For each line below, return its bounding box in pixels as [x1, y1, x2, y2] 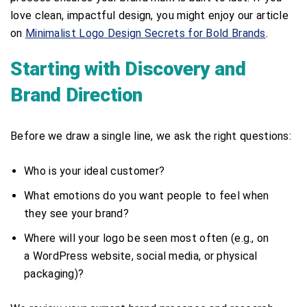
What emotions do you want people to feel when [24, 188, 269, 202]
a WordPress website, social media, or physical [24, 249, 258, 262]
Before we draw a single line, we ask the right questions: [10, 129, 292, 143]
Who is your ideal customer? [24, 164, 165, 177]
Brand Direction [10, 83, 143, 106]
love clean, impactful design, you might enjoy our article [10, 8, 289, 22]
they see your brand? [24, 206, 130, 220]
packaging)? [24, 267, 84, 280]
